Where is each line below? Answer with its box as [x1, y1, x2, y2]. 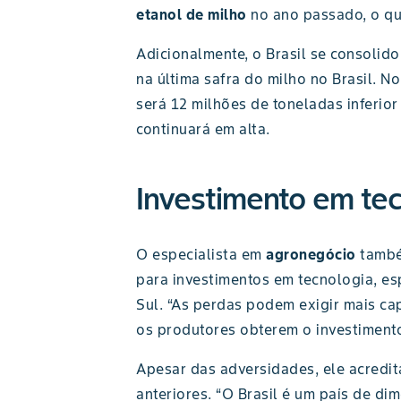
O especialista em [136, 245, 266, 263]
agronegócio [266, 245, 356, 263]
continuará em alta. [136, 120, 270, 138]
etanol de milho [136, 5, 247, 23]
